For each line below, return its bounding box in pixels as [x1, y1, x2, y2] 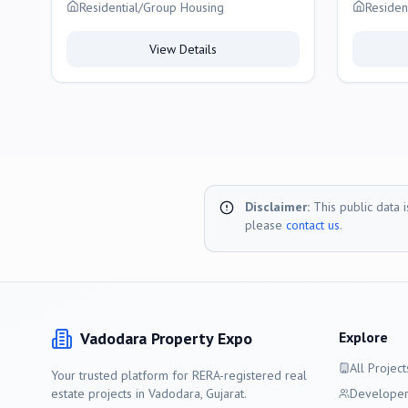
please [245, 217, 282, 233]
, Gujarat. [200, 385, 247, 402]
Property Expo [147, 328, 252, 349]
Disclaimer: [245, 199, 310, 215]
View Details [149, 41, 217, 57]
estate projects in [51, 385, 148, 402]
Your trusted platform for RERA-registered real [51, 367, 307, 383]
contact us [286, 217, 340, 233]
